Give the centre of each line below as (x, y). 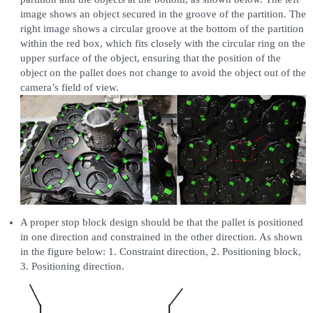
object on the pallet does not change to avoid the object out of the (163, 72)
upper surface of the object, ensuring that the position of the (150, 58)
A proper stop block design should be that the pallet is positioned (161, 222)
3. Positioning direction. (72, 266)
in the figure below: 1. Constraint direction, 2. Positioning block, (160, 251)
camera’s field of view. (69, 87)
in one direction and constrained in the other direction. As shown (161, 236)
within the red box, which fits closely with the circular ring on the (162, 43)
